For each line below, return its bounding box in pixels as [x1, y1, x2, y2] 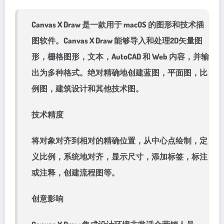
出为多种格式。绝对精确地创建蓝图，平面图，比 [31, 67, 207, 77]
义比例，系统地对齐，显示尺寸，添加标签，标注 [31, 151, 207, 161]
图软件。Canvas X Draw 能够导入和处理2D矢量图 [31, 35, 202, 45]
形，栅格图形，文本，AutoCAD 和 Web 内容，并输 [31, 51, 209, 61]
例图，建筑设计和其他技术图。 [31, 83, 143, 93]
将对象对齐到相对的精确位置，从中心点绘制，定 [31, 135, 207, 145]
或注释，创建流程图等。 [31, 167, 119, 177]
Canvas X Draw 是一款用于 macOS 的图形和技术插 [31, 19, 204, 29]
